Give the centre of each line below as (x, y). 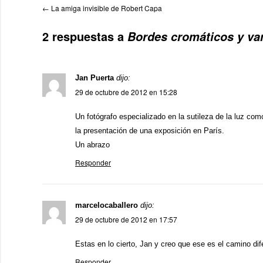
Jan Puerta (95, 78)
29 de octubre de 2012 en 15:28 (126, 92)
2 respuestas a (85, 36)
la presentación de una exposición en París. (150, 131)
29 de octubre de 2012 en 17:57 (126, 219)
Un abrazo (92, 145)
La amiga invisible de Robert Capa (106, 8)
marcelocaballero (107, 205)
